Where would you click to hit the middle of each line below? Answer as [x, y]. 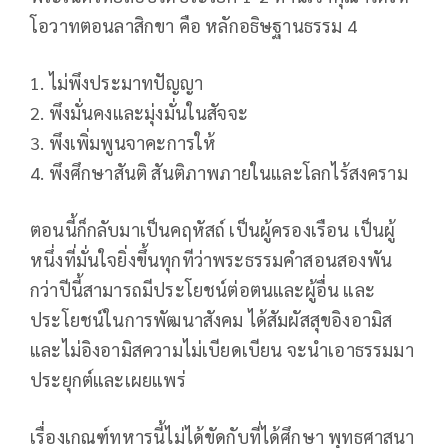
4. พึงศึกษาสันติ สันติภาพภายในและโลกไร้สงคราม [219, 173]
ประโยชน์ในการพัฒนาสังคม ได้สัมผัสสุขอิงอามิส [211, 320]
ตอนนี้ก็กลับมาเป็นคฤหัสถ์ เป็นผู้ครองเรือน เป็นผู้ [213, 230]
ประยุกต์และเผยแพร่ [108, 380]
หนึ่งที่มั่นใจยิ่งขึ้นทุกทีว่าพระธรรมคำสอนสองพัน [211, 260]
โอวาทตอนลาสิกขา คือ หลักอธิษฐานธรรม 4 [193, 26]
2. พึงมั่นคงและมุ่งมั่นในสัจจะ [139, 113]
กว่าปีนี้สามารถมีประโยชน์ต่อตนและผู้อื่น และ [202, 290]
